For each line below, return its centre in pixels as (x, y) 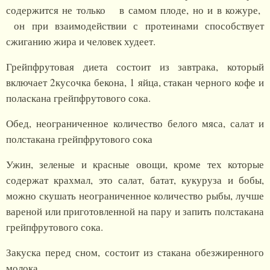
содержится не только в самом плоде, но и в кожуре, (135, 10)
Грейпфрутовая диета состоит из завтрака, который (135, 67)
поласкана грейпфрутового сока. (78, 98)
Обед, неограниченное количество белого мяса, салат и (135, 124)
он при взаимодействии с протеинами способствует (135, 26)
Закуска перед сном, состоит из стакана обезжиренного (135, 253)
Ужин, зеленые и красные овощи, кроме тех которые (135, 165)
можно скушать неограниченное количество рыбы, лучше (135, 196)
